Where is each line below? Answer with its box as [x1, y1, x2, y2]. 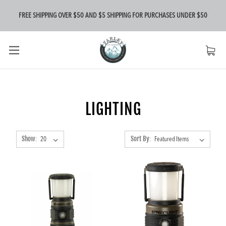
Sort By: [130, 135, 151, 143]
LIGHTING [85, 100, 141, 119]
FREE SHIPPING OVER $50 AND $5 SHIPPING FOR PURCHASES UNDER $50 [19, 12, 207, 19]
